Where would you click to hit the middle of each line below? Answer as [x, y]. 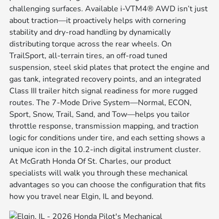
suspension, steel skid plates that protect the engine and [109, 67]
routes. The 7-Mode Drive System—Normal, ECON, [101, 102]
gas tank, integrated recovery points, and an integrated [105, 79]
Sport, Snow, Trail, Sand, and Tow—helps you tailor [100, 114]
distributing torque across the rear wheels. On [91, 44]
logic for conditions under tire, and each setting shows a [107, 138]
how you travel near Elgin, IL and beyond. [82, 196]
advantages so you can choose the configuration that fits [108, 185]
